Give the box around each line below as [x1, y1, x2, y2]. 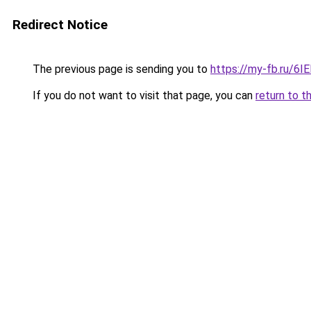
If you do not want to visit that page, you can [30, 89, 255, 102]
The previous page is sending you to [30, 62, 210, 76]
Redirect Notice [12, 17, 108, 33]
